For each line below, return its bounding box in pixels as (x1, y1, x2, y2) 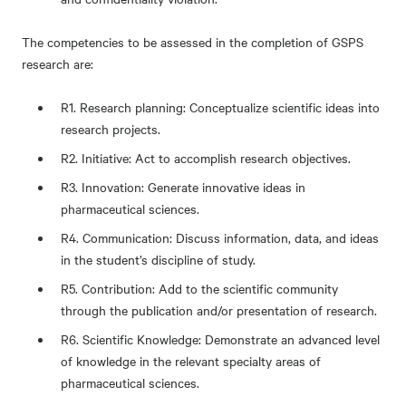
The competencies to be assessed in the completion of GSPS (22, 33, 363, 51)
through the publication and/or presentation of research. (61, 301, 382, 319)
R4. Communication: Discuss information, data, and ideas (61, 228, 380, 246)
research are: (22, 54, 93, 72)
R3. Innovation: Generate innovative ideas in (61, 178, 306, 196)
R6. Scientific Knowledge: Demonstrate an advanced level (61, 330, 381, 348)
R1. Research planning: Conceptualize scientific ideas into (61, 98, 381, 116)
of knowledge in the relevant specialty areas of (61, 352, 322, 370)
